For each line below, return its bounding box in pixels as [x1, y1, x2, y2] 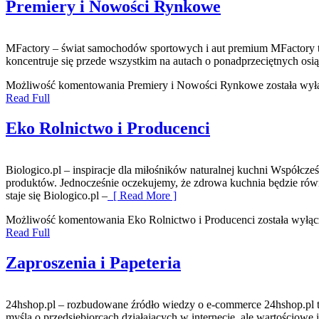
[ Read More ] [108, 189, 177, 202]
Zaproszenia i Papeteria [6, 253, 181, 272]
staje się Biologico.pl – [6, 189, 108, 202]
